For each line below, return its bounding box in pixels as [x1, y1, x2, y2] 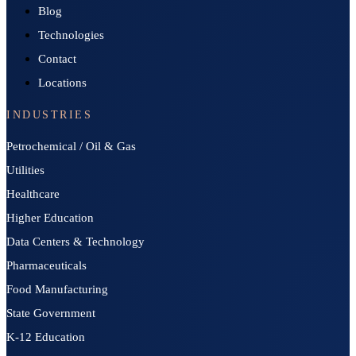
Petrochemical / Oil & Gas [6, 140, 136, 153]
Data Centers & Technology [6, 235, 145, 249]
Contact [38, 52, 76, 66]
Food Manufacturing [6, 283, 108, 296]
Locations [38, 76, 87, 90]
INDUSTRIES [6, 109, 93, 122]
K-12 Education [6, 331, 85, 344]
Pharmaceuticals [6, 259, 87, 273]
